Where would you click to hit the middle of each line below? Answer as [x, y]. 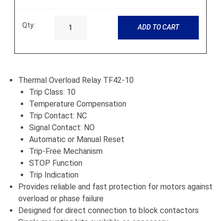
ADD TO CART [158, 27]
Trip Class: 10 [52, 92]
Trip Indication [54, 175]
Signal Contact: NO [62, 127]
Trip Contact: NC [58, 115]
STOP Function [56, 163]
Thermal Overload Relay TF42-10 [76, 80]
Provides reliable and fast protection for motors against [115, 186]
